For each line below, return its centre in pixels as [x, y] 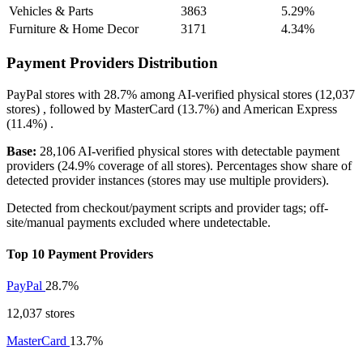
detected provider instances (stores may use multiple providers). [168, 180]
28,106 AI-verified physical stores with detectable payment [188, 151]
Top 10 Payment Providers [80, 254]
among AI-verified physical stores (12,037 [246, 94]
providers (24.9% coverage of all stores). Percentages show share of [179, 165]
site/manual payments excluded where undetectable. [139, 222]
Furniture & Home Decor [74, 29]
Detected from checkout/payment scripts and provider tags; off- [167, 207]
